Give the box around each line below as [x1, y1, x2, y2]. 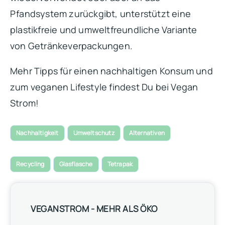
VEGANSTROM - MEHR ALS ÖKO [31, 202, 158, 214]
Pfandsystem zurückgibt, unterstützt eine [10, 7, 191, 20]
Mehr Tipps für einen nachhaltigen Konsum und [10, 64, 213, 77]
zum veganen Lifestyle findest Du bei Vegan [10, 80, 198, 93]
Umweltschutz [73, 128, 115, 137]
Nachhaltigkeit [16, 128, 59, 137]
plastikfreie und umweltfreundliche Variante [10, 23, 197, 36]
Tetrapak [107, 159, 133, 168]
